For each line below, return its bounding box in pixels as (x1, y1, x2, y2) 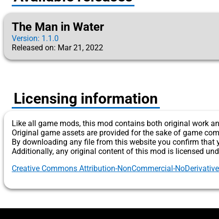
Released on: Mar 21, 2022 (12, 43, 103, 52)
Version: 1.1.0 (12, 34, 59, 43)
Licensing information (14, 90, 158, 107)
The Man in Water (12, 20, 104, 34)
